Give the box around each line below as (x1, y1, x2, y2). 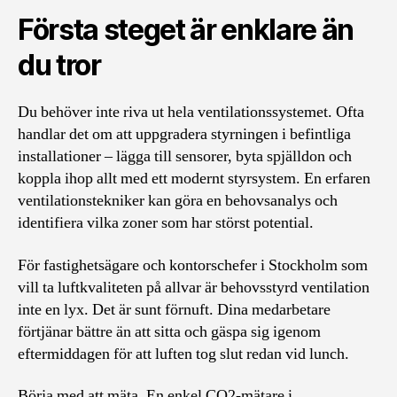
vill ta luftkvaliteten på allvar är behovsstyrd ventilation (18, 276, 370, 298)
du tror (18, 48, 101, 82)
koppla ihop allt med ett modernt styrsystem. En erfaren (18, 168, 370, 189)
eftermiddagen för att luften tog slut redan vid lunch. (18, 343, 349, 364)
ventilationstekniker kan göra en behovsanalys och (18, 191, 338, 211)
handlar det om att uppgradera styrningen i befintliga (18, 124, 351, 144)
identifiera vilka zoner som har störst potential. (18, 213, 314, 233)
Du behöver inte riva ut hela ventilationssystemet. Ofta (18, 102, 364, 122)
